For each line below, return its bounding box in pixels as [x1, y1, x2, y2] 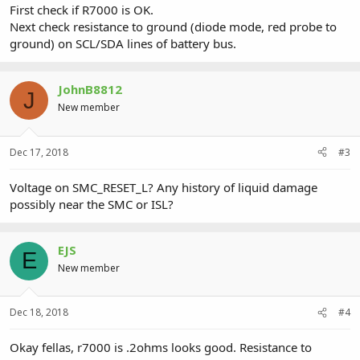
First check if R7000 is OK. [10, 2, 153, 18]
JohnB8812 [58, 81, 122, 97]
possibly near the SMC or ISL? [10, 195, 174, 212]
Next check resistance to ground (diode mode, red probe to [10, 18, 337, 35]
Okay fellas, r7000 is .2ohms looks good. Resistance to [10, 339, 312, 355]
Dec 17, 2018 [10, 145, 68, 159]
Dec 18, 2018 [10, 305, 68, 319]
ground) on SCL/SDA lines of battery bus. [10, 35, 236, 51]
